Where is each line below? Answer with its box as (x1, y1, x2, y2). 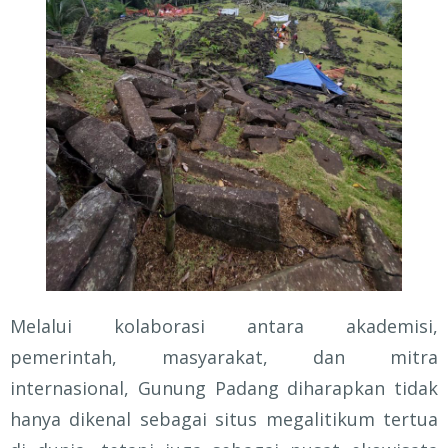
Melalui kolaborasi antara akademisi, (10, 313, 438, 338)
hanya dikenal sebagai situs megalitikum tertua (10, 406, 438, 431)
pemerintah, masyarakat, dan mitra (10, 344, 438, 369)
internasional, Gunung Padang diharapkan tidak (10, 375, 438, 400)
